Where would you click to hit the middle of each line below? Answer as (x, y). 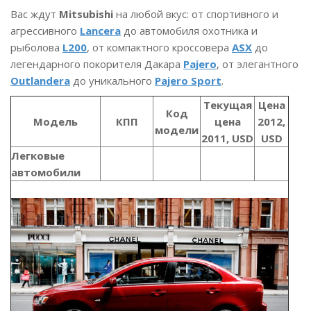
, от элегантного (258, 64)
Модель (56, 122)
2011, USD (227, 138)
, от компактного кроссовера (159, 48)
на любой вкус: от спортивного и (196, 14)
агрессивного (45, 31)
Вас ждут (35, 14)
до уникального (112, 81)
